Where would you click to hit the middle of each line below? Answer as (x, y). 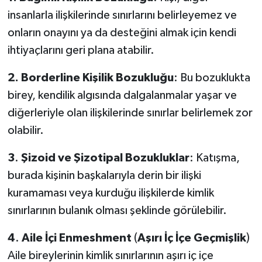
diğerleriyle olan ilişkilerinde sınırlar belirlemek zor (130, 113)
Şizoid (38, 158)
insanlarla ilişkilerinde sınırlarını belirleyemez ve (122, 15)
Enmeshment (95, 238)
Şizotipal (98, 158)
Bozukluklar (157, 158)
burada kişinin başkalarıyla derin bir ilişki (104, 175)
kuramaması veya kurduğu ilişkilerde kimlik (111, 193)
